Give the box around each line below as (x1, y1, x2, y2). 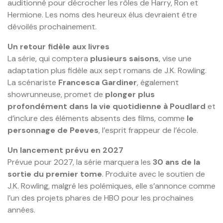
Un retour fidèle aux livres (7, 41, 110, 52)
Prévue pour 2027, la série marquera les (7, 156, 153, 167)
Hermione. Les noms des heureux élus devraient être (7, 9, 197, 20)
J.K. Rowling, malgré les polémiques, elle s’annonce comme (7, 180, 216, 191)
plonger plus (105, 89, 155, 100)
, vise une (159, 53, 192, 64)
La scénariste (7, 77, 58, 88)
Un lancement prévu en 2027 (7, 144, 123, 155)
